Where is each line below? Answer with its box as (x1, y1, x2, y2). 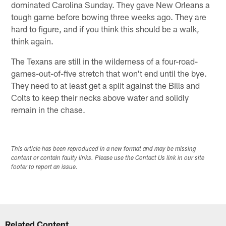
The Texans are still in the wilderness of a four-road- (11, 55, 198, 66)
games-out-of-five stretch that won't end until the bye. (11, 68, 207, 78)
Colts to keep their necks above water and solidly (11, 92, 189, 102)
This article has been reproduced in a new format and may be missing (11, 146, 197, 152)
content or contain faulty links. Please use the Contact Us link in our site (11, 155, 205, 161)
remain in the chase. (11, 104, 86, 115)
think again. (11, 35, 54, 46)
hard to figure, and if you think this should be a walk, (11, 23, 200, 34)
